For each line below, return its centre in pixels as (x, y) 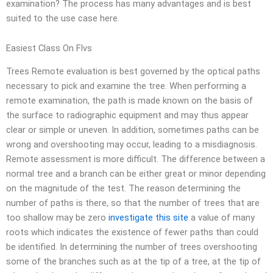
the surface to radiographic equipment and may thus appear (127, 115)
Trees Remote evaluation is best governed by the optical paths (133, 72)
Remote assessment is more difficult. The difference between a (136, 159)
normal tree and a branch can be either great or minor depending (136, 174)
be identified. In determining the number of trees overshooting (132, 247)
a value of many (222, 218)
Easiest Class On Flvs (49, 48)
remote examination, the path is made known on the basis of (129, 101)
